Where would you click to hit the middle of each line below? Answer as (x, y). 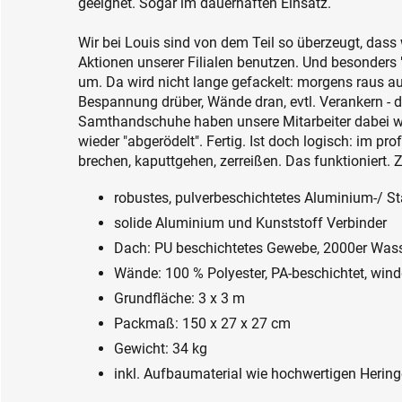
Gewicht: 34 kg (161, 348)
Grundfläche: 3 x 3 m (179, 298)
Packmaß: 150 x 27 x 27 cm (202, 323)
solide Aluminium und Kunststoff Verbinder (250, 223)
